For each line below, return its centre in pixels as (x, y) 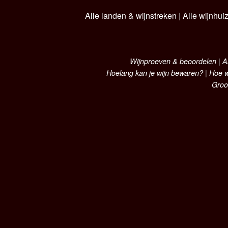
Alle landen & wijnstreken (131, 15)
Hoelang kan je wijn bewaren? (154, 73)
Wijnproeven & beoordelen (173, 61)
